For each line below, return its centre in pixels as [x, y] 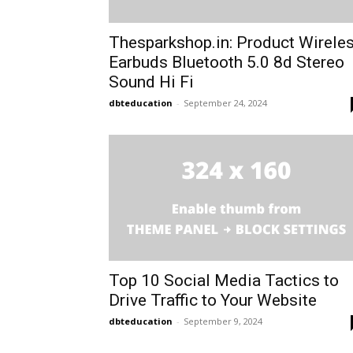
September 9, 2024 [223, 321]
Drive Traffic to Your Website [213, 300]
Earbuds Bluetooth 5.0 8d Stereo [227, 62]
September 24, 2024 [225, 103]
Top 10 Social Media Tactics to [224, 281]
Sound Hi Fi [151, 82]
